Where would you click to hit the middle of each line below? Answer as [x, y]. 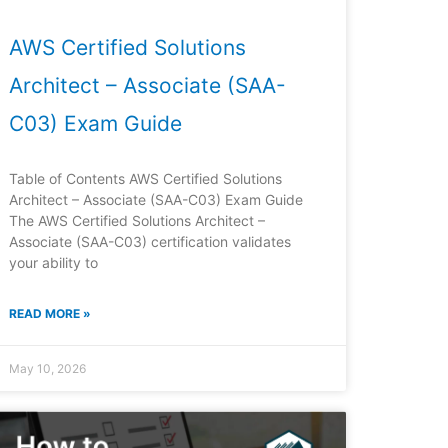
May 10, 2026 [48, 369]
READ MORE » [50, 314]
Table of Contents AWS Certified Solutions [146, 179]
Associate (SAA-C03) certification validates [150, 242]
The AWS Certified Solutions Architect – [137, 221]
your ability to [54, 263]
